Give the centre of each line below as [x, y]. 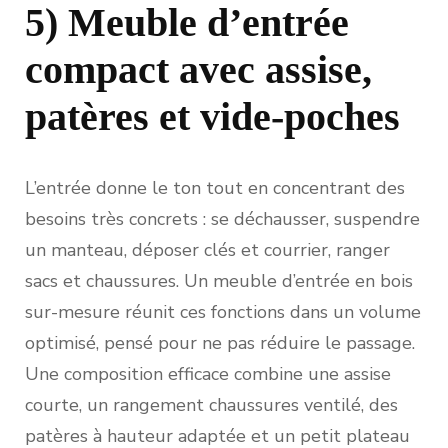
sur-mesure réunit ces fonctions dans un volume [223, 312]
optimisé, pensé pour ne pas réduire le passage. [220, 343]
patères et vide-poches [212, 116]
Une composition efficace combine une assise [208, 374]
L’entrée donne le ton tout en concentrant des [215, 188]
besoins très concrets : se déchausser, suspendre [222, 219]
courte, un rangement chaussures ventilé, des [211, 405]
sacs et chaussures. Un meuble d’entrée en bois [219, 281]
